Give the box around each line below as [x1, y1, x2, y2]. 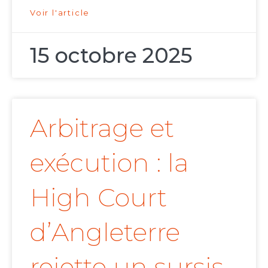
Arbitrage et [30, 112, 174, 144]
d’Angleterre [30, 217, 180, 248]
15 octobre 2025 [30, 42, 193, 69]
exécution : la [30, 147, 189, 179]
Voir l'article [30, 8, 90, 18]
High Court [30, 182, 167, 214]
